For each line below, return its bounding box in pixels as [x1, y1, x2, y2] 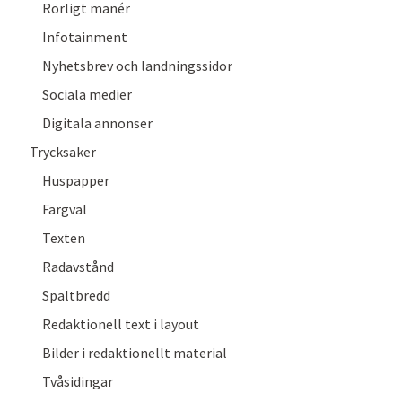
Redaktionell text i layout [42, 315, 199, 333]
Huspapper [42, 171, 109, 189]
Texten [42, 229, 85, 247]
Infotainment [42, 28, 127, 46]
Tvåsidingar [42, 372, 113, 390]
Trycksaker [30, 143, 96, 161]
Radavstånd [42, 258, 114, 275]
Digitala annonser [42, 114, 153, 132]
